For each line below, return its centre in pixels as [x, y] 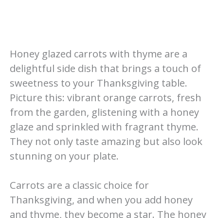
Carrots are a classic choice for [79, 185]
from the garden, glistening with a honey [104, 112]
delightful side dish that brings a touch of [105, 68]
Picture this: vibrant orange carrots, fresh [106, 97]
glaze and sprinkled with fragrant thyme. [104, 127]
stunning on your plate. [64, 156]
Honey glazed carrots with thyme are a [99, 54]
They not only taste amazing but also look [106, 141]
